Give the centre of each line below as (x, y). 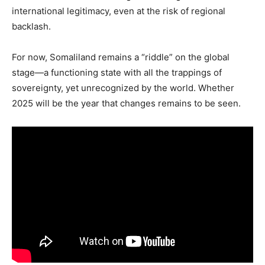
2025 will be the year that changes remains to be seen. (126, 103)
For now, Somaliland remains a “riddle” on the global (121, 57)
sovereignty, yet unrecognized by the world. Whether (123, 88)
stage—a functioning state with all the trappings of (117, 72)
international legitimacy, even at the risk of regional (119, 11)
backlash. (31, 26)
